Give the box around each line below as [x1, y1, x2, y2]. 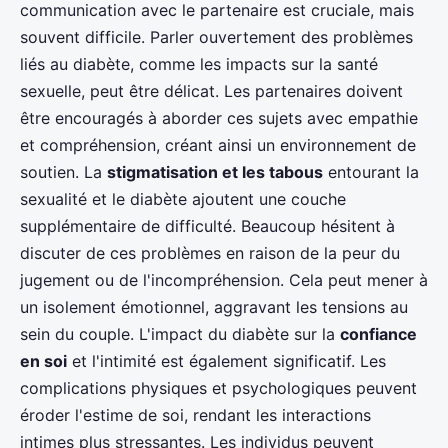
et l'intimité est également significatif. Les [67, 350, 386, 371]
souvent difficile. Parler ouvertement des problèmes [20, 26, 413, 47]
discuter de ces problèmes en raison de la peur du [20, 242, 400, 263]
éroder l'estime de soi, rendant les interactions [20, 404, 371, 425]
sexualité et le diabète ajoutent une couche [20, 188, 346, 209]
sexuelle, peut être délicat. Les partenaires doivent [20, 80, 403, 101]
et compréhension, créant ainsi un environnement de [20, 134, 416, 155]
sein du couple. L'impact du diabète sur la [20, 323, 340, 344]
